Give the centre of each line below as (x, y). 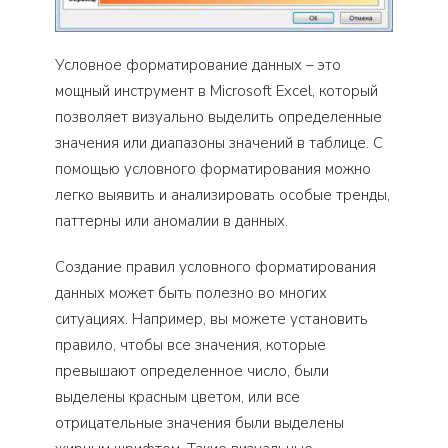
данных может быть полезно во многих (191, 293)
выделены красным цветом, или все (177, 397)
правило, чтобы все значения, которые (190, 345)
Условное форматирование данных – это (198, 65)
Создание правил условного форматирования (215, 267)
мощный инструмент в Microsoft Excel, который (216, 91)
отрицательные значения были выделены (199, 423)
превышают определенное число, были (192, 371)
